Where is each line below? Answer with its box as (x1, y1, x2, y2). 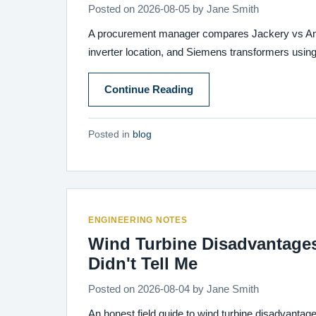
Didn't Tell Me (88, 254, 197, 273)
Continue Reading (104, 84, 193, 95)
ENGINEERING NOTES (88, 215, 188, 225)
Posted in (88, 129, 133, 140)
